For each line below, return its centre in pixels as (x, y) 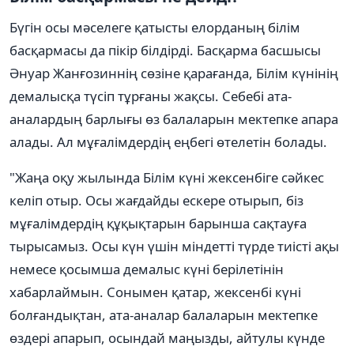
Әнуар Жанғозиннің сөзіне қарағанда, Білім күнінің (174, 73)
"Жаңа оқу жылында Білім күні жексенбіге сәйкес (167, 177)
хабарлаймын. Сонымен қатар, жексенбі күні (155, 292)
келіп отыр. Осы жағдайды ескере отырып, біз (156, 200)
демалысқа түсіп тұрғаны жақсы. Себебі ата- (151, 96)
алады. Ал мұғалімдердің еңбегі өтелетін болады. (168, 141)
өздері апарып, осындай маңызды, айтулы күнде (167, 337)
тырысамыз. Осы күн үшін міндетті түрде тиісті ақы (174, 246)
